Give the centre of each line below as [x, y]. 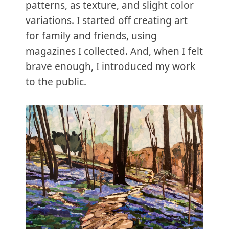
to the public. [56, 82]
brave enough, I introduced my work [110, 66]
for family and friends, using [91, 36]
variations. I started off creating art [107, 20]
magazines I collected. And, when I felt [114, 51]
